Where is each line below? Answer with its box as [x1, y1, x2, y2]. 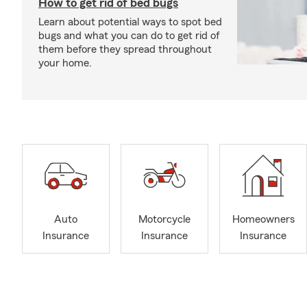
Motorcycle [138, 214, 191, 225]
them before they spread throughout [38, 44, 212, 55]
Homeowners [232, 214, 295, 225]
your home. [38, 58, 92, 69]
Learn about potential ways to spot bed [38, 16, 222, 27]
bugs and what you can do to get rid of [38, 30, 220, 41]
